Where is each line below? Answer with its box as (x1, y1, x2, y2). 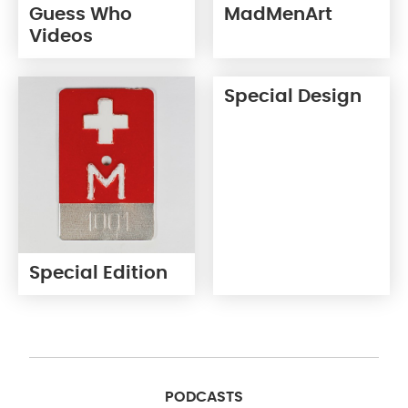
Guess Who (29, 5, 132, 24)
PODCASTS (165, 390, 243, 404)
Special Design (224, 87, 362, 106)
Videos (29, 27, 93, 46)
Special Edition (29, 264, 168, 282)
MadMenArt (224, 5, 332, 24)
